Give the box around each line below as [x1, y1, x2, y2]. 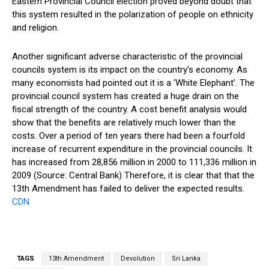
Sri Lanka [172, 255, 201, 263]
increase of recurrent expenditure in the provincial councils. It [12, 144, 252, 155]
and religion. [12, 22, 59, 34]
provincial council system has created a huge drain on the [12, 91, 239, 102]
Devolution [121, 255, 155, 263]
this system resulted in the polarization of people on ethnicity [12, 9, 253, 20]
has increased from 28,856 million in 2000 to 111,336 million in [12, 157, 256, 168]
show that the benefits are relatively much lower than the [12, 117, 236, 128]
